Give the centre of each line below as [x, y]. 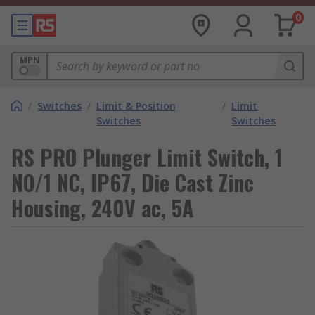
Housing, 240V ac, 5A [103, 208]
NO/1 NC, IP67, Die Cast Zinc [133, 182]
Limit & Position [136, 106]
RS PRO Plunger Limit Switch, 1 [147, 157]
